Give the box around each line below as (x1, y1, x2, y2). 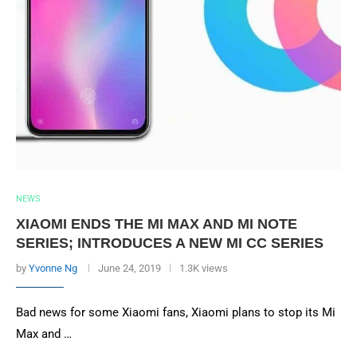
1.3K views (179, 262, 228, 274)
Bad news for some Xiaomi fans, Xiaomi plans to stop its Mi (16, 305, 335, 320)
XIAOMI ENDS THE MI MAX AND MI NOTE (16, 216, 297, 232)
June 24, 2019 (98, 262, 161, 274)
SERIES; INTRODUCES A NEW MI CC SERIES (16, 235, 324, 251)
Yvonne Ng (29, 262, 77, 274)
